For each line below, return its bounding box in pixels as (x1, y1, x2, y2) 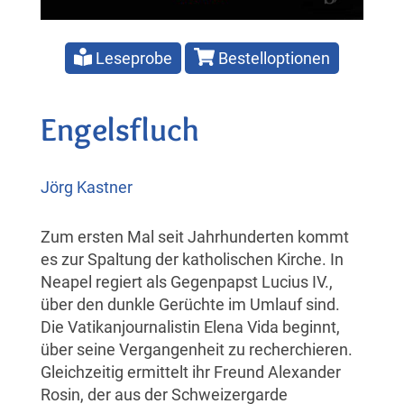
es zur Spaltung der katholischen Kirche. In (41, 249, 344, 269)
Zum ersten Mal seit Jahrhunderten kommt (41, 226, 349, 246)
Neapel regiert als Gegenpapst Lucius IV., (41, 271, 333, 291)
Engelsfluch (41, 108, 199, 149)
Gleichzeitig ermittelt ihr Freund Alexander (41, 362, 341, 381)
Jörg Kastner (41, 177, 133, 197)
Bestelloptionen (214, 48, 330, 68)
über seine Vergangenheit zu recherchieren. (41, 339, 353, 359)
